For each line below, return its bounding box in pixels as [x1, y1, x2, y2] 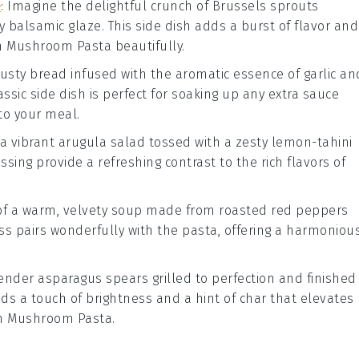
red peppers [271, 203, 349, 218]
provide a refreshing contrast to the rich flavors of [32, 155, 345, 170]
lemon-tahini [271, 135, 353, 150]
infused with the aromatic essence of [67, 67, 304, 82]
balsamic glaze [8, 18, 102, 34]
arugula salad [58, 135, 145, 150]
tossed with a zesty [145, 135, 272, 150]
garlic [303, 67, 337, 82]
